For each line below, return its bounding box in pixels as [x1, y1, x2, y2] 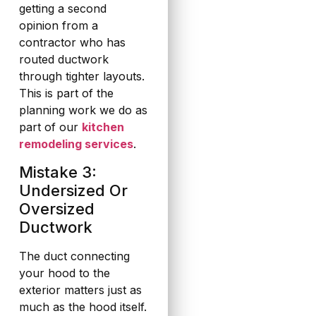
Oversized [18, 199, 95, 218]
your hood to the [18, 265, 110, 280]
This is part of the [18, 86, 114, 101]
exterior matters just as [18, 282, 142, 297]
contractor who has [18, 35, 126, 50]
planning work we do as [18, 103, 147, 118]
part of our [18, 120, 82, 135]
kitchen [81, 120, 124, 135]
